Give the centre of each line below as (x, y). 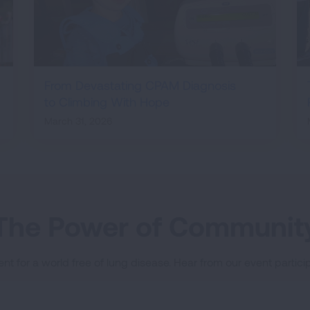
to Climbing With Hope (107, 102)
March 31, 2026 (78, 121)
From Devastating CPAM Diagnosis (140, 85)
